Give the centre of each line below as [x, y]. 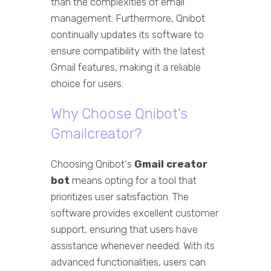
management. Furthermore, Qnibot [128, 18]
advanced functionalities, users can [128, 262]
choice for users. [87, 83]
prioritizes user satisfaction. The [120, 197]
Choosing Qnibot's [93, 164]
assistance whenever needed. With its [133, 246]
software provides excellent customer [135, 213]
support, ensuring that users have [124, 229]
